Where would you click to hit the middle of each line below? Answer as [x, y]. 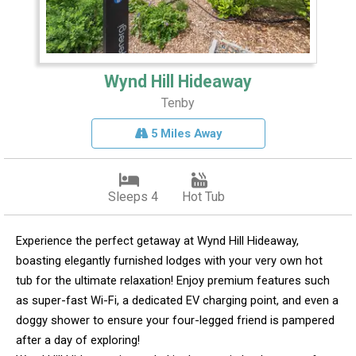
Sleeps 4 [133, 196]
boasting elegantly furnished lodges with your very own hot [169, 260]
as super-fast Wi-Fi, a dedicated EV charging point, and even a [177, 300]
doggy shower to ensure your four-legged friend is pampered [175, 320]
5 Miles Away [184, 133]
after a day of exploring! [78, 340]
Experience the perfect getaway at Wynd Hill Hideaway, [157, 240]
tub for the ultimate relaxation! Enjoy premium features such [173, 280]
